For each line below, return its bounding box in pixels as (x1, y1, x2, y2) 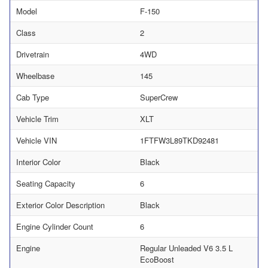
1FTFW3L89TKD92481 (140, 134, 219, 146)
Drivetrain (16, 48, 49, 60)
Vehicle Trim (16, 112, 59, 124)
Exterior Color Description (16, 199, 105, 211)
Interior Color (16, 156, 60, 167)
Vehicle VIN (16, 134, 57, 146)
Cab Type (16, 91, 49, 103)
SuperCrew (140, 91, 178, 103)
